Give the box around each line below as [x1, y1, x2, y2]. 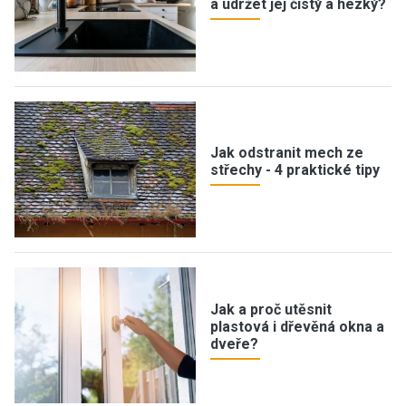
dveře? [210, 335, 258, 353]
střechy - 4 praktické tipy [210, 160, 380, 179]
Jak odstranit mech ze [210, 143, 363, 161]
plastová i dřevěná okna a [210, 318, 384, 336]
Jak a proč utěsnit [210, 301, 332, 319]
